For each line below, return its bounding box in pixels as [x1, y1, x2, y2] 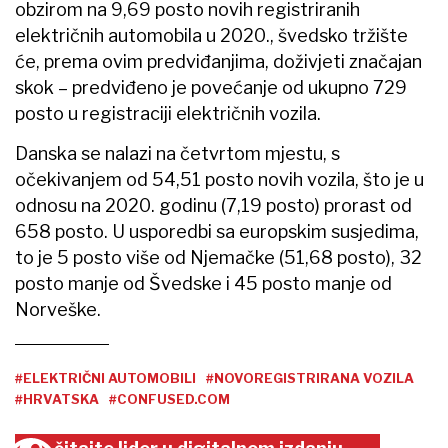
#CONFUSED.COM [109, 391, 230, 408]
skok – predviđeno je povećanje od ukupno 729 [15, 77, 407, 99]
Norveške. [15, 299, 101, 321]
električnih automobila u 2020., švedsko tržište [15, 25, 408, 47]
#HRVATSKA [15, 391, 99, 408]
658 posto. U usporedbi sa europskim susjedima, [15, 221, 419, 243]
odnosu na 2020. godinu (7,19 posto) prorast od [15, 195, 412, 217]
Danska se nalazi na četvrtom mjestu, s [15, 143, 340, 165]
